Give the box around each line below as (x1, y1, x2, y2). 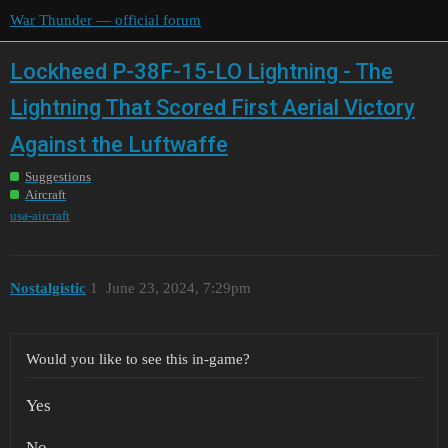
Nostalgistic (10, 280, 86, 297)
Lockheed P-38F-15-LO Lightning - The (10, 58, 393, 84)
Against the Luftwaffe (10, 132, 228, 158)
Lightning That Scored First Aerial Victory (10, 95, 415, 121)
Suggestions (25, 168, 91, 184)
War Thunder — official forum (10, 12, 201, 28)
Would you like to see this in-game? (26, 350, 250, 367)
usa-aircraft (10, 207, 70, 223)
